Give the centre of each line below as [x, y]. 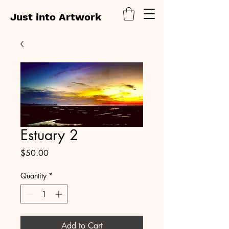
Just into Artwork [56, 17]
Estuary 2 [49, 135]
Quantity [33, 176]
